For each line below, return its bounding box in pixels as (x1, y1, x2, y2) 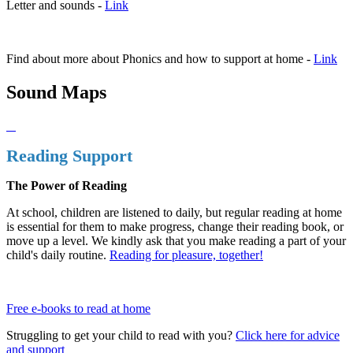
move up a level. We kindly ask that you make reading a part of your (6, 234, 346, 248)
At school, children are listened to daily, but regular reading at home (6, 206, 342, 220)
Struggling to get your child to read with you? (6, 329, 236, 343)
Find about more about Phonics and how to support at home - (6, 52, 314, 66)
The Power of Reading (6, 179, 127, 193)
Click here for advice (236, 329, 340, 343)
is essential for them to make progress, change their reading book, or (6, 220, 344, 234)
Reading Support (6, 146, 132, 166)
